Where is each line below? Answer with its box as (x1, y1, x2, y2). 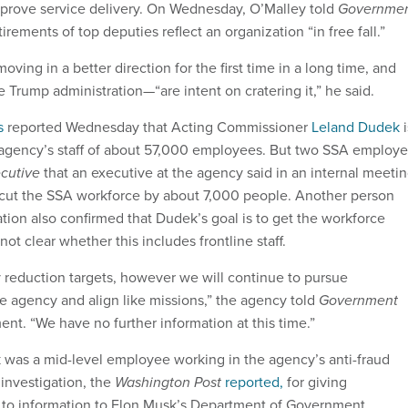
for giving (283, 372, 347, 393)
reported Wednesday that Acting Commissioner (4, 117, 311, 138)
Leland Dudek (311, 117, 400, 138)
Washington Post (115, 372, 221, 393)
